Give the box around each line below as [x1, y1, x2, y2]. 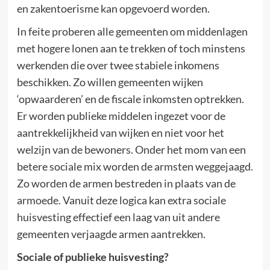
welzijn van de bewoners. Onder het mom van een [16, 142, 246, 156]
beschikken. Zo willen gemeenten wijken [16, 75, 203, 89]
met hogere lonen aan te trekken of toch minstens [16, 41, 245, 55]
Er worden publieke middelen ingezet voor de [16, 108, 225, 122]
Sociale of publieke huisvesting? [16, 250, 169, 263]
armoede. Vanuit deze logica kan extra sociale [16, 193, 226, 207]
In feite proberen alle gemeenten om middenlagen [16, 24, 248, 38]
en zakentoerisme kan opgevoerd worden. [16, 1, 210, 15]
